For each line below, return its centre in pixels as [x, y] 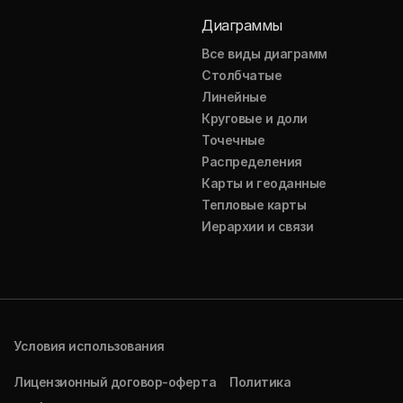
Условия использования [89, 346]
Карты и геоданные [264, 183]
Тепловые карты [254, 205]
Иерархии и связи [258, 226]
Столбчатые [242, 75]
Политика [260, 382]
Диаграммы [242, 25]
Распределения [252, 161]
